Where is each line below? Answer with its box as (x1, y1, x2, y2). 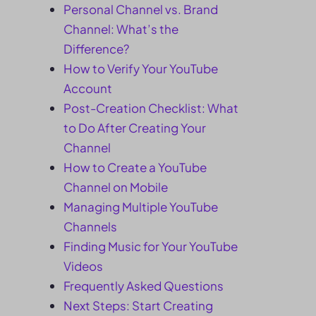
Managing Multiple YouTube (63, 199, 218, 214)
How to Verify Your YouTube (63, 61, 218, 76)
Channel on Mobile (63, 179, 168, 195)
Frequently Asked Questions (63, 278, 224, 293)
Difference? (63, 41, 129, 56)
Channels (63, 219, 117, 234)
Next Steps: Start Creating (63, 298, 213, 313)
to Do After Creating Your (63, 120, 206, 135)
